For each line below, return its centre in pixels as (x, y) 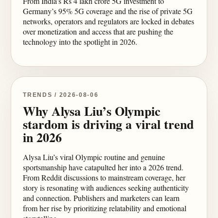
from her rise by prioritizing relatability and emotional (105, 208)
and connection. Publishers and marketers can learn (101, 198)
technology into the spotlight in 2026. (80, 42)
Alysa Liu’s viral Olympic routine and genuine (94, 157)
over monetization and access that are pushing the (98, 31)
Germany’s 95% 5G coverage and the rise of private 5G (108, 11)
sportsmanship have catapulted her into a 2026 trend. (103, 167)
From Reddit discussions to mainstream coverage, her (104, 177)
